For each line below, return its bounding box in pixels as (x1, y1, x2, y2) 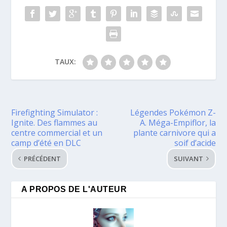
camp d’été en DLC (11, 137, 82, 149)
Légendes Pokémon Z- (130, 107, 216, 119)
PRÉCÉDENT (24, 154, 61, 164)
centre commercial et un (11, 127, 103, 139)
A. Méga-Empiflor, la (139, 117, 216, 129)
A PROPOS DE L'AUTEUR (21, 185, 127, 194)
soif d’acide (174, 137, 216, 149)
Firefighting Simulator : (11, 107, 98, 119)
